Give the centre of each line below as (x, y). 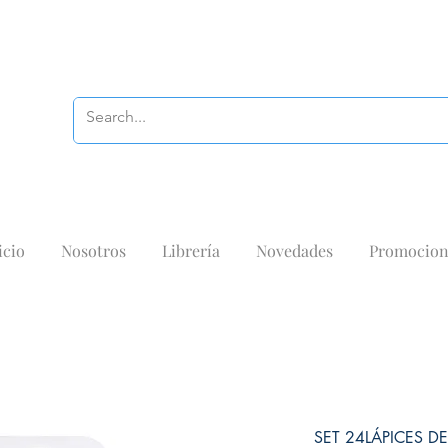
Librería (190, 250)
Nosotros (93, 250)
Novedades (294, 250)
